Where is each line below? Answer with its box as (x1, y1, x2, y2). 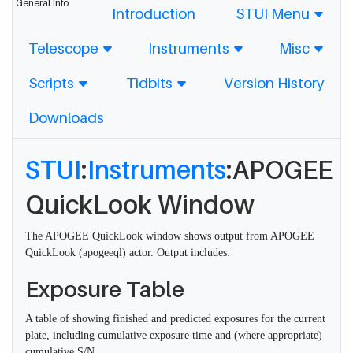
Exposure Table (25, 276, 184, 302)
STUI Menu (235, 5, 313, 22)
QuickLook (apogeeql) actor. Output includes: (25, 247, 230, 258)
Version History (224, 74, 325, 91)
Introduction (111, 5, 195, 22)
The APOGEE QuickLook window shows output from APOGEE (25, 230, 314, 242)
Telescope (28, 39, 102, 57)
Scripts (28, 74, 77, 91)
